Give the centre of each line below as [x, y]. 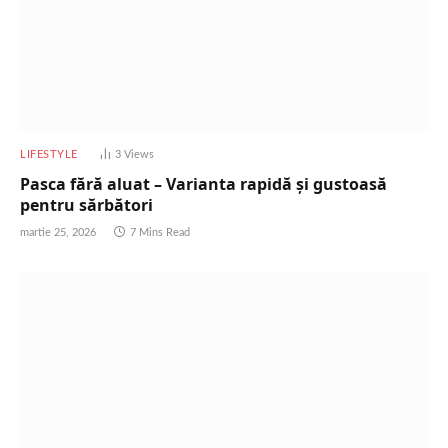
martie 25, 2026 [58, 233]
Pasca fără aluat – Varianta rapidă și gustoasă [203, 184]
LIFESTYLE [49, 155]
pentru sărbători [86, 205]
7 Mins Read [160, 233]
